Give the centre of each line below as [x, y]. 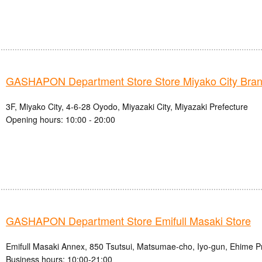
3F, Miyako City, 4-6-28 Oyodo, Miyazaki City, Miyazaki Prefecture [127, 107]
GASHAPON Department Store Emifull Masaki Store [128, 221]
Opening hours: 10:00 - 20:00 [61, 120]
